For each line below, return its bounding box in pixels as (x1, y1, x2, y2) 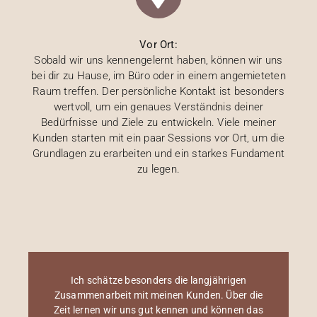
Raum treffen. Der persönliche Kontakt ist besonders (33, 84, 284, 98)
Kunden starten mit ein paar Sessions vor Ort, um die (33, 131, 284, 144)
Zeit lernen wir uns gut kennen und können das (53, 304, 264, 316)
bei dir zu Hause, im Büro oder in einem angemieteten (31, 69, 286, 82)
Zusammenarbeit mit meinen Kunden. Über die (54, 289, 263, 301)
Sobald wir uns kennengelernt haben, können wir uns (34, 53, 283, 67)
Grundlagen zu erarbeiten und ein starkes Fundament (32, 146, 285, 160)
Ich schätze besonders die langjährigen (70, 274, 247, 286)
